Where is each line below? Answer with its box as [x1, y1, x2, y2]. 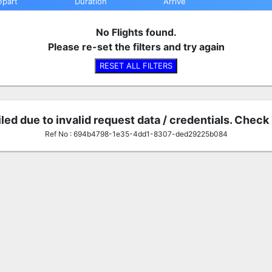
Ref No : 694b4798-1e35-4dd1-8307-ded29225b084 [44, 129, 228, 138]
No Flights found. [95, 25, 177, 38]
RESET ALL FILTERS [100, 61, 172, 71]
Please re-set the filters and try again [47, 40, 225, 53]
